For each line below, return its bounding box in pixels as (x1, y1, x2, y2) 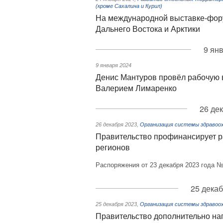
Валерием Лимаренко (96, 84, 177, 93)
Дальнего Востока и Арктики (96, 25, 200, 33)
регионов (96, 143, 130, 152)
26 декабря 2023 (96, 121, 137, 127)
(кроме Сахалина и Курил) (96, 3, 162, 9)
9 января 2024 (96, 62, 131, 68)
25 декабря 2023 (96, 201, 137, 207)
